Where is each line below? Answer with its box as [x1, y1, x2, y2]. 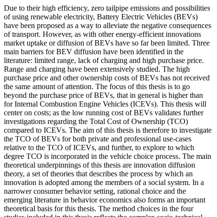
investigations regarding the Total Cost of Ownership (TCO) [4, 117, 188, 125]
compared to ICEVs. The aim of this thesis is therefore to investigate [4, 125, 212, 134]
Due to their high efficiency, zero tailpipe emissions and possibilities [4, 3, 210, 12]
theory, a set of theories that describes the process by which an [4, 169, 193, 178]
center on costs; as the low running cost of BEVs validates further [4, 108, 203, 117]
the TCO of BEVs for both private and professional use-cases [4, 134, 191, 143]
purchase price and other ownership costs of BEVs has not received [4, 73, 210, 82]
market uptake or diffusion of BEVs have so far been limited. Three [4, 38, 210, 47]
